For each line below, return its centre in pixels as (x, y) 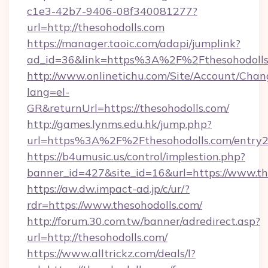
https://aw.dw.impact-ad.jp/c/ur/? (108, 189)
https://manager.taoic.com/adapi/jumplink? (134, 43)
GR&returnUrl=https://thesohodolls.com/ (128, 108)
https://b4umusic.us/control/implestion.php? (136, 156)
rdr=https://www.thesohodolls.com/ (115, 205)
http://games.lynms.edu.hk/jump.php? (119, 124)
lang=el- (48, 92)
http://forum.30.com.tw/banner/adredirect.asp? (144, 221)
